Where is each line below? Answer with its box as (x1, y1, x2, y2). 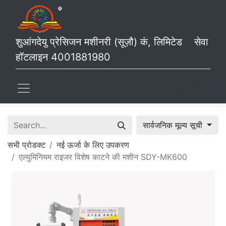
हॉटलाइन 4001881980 (16, 51, 117, 63)
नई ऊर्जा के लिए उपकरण (56, 140, 129, 150)
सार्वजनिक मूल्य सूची (143, 120, 205, 130)
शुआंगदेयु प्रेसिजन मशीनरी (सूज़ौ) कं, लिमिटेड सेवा (16, 36, 208, 48)
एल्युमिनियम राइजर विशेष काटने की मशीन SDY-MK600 (19, 152, 187, 162)
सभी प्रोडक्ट (8, 140, 45, 150)
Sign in (171, 82, 204, 94)
